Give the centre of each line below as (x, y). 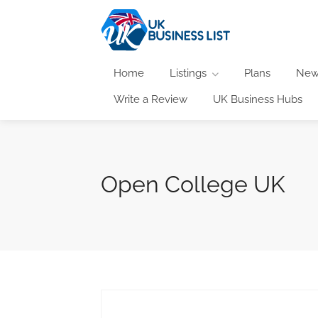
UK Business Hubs (258, 99)
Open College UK (193, 184)
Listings (188, 73)
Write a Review (150, 99)
